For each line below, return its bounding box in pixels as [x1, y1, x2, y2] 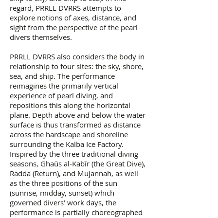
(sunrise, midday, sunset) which [10, 188, 114, 198]
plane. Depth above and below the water [10, 110, 145, 120]
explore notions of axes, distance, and [10, 13, 136, 23]
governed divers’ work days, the [10, 198, 116, 208]
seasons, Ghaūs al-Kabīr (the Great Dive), [10, 159, 145, 169]
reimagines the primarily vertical [10, 81, 118, 91]
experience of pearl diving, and [10, 91, 113, 101]
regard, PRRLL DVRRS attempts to [10, 3, 121, 13]
